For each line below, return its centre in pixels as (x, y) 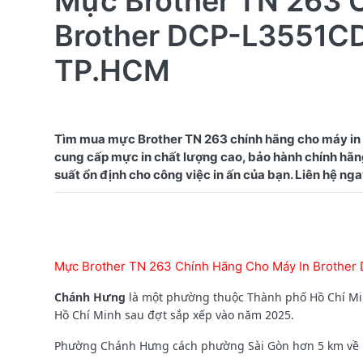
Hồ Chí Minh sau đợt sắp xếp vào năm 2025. (174, 314)
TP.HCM (112, 70)
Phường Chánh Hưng (112, 345)
